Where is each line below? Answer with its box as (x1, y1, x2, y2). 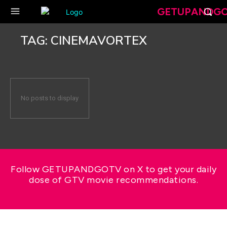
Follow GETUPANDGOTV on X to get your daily (11, 164, 216, 175)
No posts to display (21, 94, 79, 102)
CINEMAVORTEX (51, 32, 147, 49)
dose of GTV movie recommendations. (29, 174, 198, 185)
